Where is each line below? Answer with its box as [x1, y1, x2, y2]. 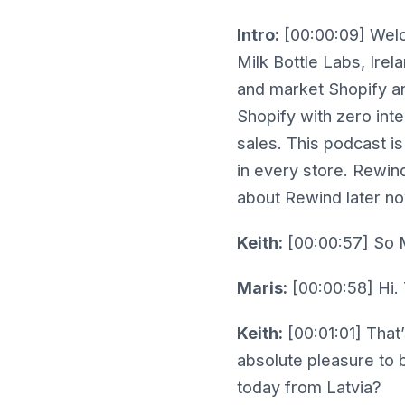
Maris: [237, 278, 287, 298]
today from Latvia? [237, 378, 381, 398]
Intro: [237, 25, 279, 45]
